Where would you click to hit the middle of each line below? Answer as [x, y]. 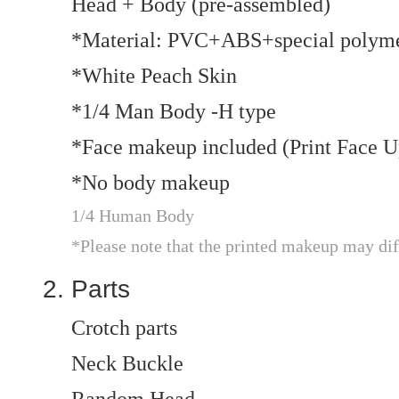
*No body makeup [151, 183]
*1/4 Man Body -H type [174, 111]
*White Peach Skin [154, 76]
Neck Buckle [127, 363]
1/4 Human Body [133, 216]
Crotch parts [124, 328]
